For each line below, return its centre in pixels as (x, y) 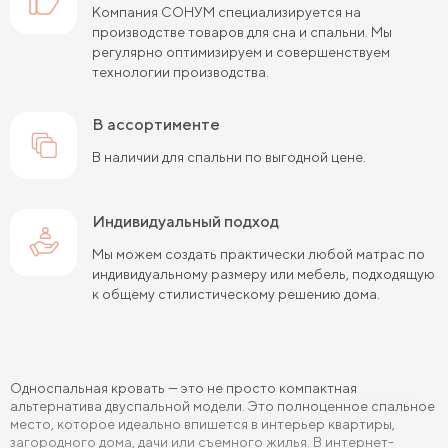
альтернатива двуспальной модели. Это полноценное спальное (222, 405)
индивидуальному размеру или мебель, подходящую (263, 273)
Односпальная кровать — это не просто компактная (183, 387)
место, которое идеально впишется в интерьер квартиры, (202, 423)
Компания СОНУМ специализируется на (226, 11)
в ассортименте (162, 124)
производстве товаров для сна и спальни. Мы (242, 31)
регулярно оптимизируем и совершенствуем (241, 51)
